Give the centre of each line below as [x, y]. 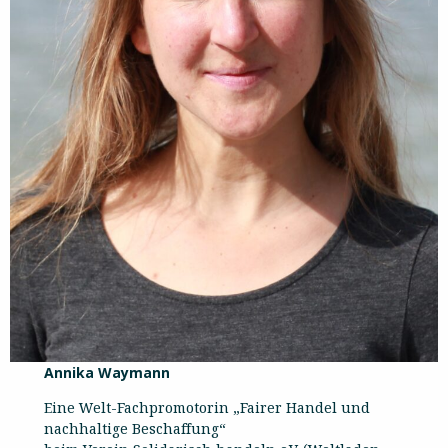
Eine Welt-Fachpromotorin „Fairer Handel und [207, 407]
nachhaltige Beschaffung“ [135, 428]
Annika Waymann [107, 372]
